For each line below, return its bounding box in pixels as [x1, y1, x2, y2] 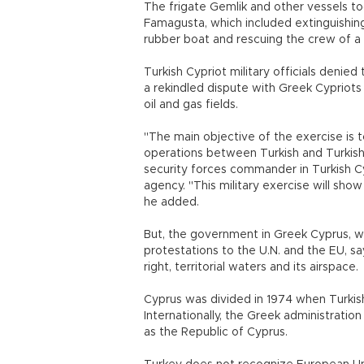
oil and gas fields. [144, 99, 238, 110]
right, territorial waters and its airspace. [144, 262, 358, 273]
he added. [144, 197, 199, 208]
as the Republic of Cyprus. [144, 327, 288, 338]
